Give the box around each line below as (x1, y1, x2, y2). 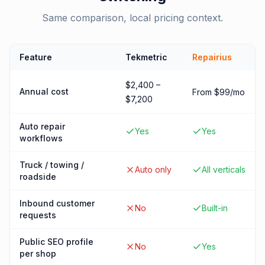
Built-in (202, 203, 228, 213)
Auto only (135, 164, 172, 174)
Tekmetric (125, 52, 167, 62)
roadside (20, 172, 56, 182)
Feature (20, 52, 52, 62)
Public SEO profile (20, 237, 93, 247)
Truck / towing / (20, 160, 84, 170)
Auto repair (20, 121, 65, 131)
